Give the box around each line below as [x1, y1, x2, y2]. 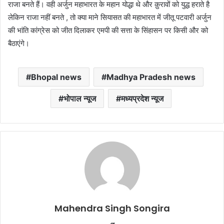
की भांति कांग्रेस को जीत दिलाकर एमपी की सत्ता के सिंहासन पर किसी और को [8, 25, 208, 35]
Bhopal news [31, 72, 81, 82]
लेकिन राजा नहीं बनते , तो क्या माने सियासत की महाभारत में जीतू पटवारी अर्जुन [8, 12, 211, 22]
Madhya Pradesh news [106, 72, 195, 82]
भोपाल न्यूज [63, 93, 96, 104]
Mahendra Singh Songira [54, 202, 170, 215]
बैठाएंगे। [8, 38, 31, 48]
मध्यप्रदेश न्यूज [120, 93, 163, 104]
